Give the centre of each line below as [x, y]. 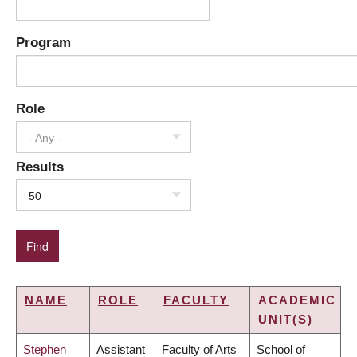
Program [43, 43]
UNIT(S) [286, 320]
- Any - [45, 138]
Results [40, 167]
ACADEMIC [297, 300]
